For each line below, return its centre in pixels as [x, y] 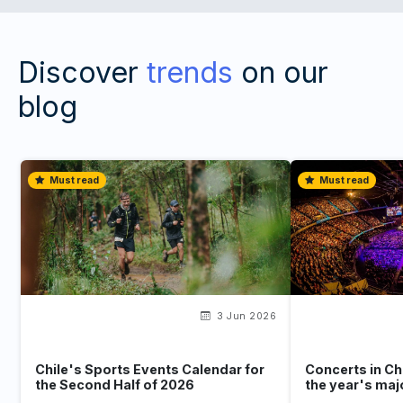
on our [281, 72]
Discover [82, 72]
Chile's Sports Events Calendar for [150, 369]
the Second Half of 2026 [115, 384]
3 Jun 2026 [245, 316]
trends [190, 72]
